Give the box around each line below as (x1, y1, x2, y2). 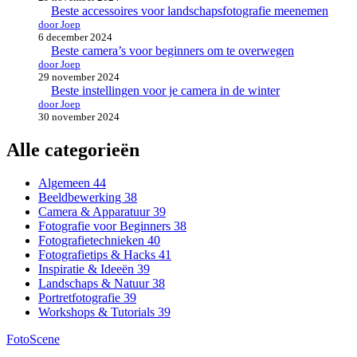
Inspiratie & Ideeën (38, 262, 137, 277)
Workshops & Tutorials (38, 305, 158, 320)
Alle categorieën (6, 139, 139, 160)
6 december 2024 (38, 30, 112, 43)
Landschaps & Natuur (38, 277, 152, 291)
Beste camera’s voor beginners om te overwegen (51, 43, 294, 57)
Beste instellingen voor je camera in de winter (51, 83, 280, 97)
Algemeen (38, 176, 93, 190)
